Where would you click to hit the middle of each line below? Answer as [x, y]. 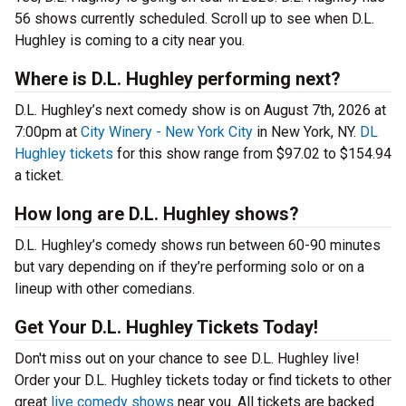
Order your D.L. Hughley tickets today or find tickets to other [203, 381]
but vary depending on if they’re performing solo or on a [189, 267]
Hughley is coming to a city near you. [130, 41]
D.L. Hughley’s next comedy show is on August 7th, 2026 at [200, 111]
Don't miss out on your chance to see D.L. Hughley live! [187, 359]
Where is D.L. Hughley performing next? [178, 79]
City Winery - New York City [167, 132]
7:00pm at [48, 132]
